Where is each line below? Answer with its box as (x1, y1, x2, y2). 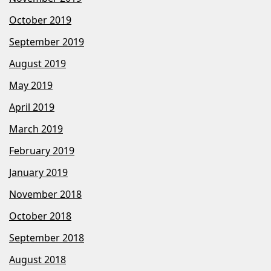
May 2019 (9, 79, 53, 92)
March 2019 (9, 122, 63, 135)
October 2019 (9, 13, 71, 27)
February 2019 (9, 144, 74, 157)
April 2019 (9, 100, 54, 114)
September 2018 (9, 231, 84, 244)
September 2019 (9, 35, 84, 48)
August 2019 (9, 57, 66, 70)
